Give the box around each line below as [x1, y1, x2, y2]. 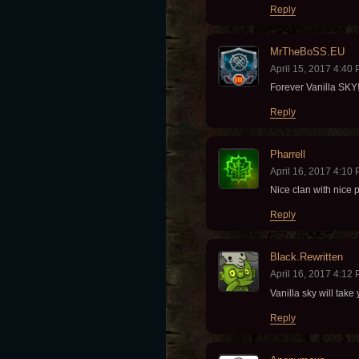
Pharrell [270, 148, 305, 160]
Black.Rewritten [270, 251, 343, 263]
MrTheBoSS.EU [270, 46, 345, 58]
